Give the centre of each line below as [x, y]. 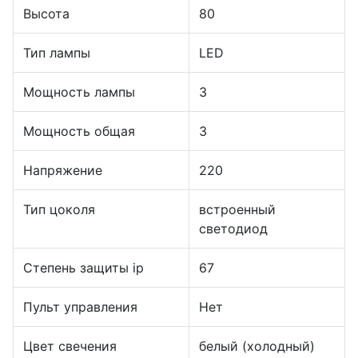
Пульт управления [80, 307]
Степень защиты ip [84, 268]
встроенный [237, 209]
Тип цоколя [59, 209]
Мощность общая [79, 131]
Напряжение [63, 170]
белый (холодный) [257, 346]
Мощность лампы [79, 92]
